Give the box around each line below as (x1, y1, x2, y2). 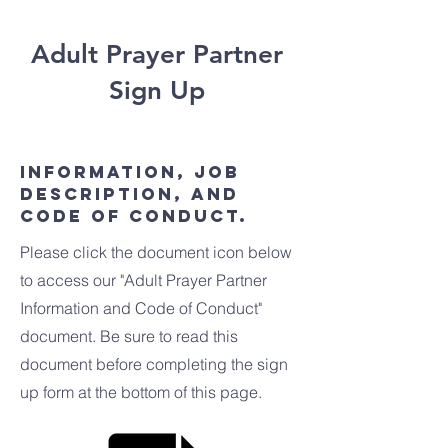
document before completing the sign (20, 354, 288, 374)
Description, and (20, 183, 239, 205)
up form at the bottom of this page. (20, 382, 262, 402)
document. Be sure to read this (20, 326, 238, 346)
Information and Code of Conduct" (20, 298, 262, 318)
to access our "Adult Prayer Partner (20, 270, 267, 290)
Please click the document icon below (20, 242, 292, 262)
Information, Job (20, 161, 240, 183)
